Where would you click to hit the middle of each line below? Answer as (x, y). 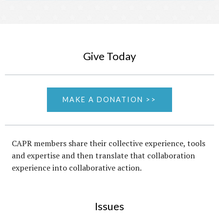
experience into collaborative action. (77, 167)
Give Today (109, 56)
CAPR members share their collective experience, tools (109, 143)
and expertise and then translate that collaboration (103, 155)
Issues (109, 206)
